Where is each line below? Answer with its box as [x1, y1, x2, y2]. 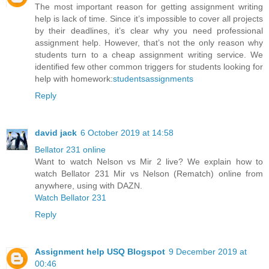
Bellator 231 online [35, 144, 106, 154]
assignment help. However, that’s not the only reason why [35, 37, 263, 47]
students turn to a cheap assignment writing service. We [35, 49, 263, 59]
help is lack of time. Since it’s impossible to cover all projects [35, 13, 263, 23]
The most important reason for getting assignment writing [35, 1, 263, 11]
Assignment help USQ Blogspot [35, 246, 165, 256]
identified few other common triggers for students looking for [35, 61, 263, 71]
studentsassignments [113, 73, 193, 83]
